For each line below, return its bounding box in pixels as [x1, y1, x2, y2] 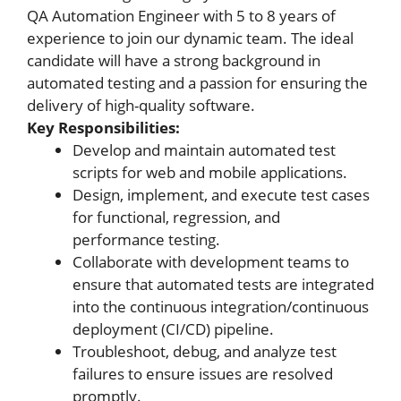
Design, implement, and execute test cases [73, 184, 370, 205]
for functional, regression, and [73, 207, 280, 227]
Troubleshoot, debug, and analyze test [73, 341, 337, 362]
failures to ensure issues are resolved [73, 363, 333, 384]
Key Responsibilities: [27, 117, 180, 138]
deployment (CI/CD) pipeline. [73, 319, 274, 339]
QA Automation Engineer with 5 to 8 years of [27, 5, 336, 26]
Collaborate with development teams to [73, 252, 349, 272]
